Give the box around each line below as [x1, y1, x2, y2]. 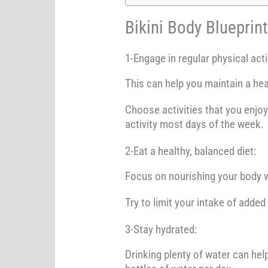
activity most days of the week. [124, 117, 264, 132]
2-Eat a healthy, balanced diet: [124, 144, 256, 159]
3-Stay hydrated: [124, 223, 197, 237]
